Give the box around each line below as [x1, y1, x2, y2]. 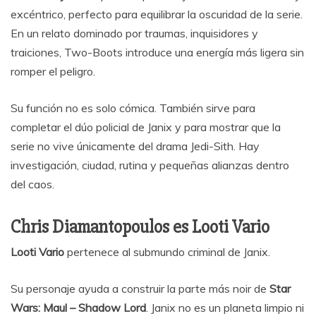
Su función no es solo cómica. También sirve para [11, 101, 255, 116]
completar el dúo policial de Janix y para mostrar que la [11, 120, 281, 135]
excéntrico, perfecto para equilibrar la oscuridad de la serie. [11, 7, 303, 22]
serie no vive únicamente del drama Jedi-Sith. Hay [11, 139, 260, 154]
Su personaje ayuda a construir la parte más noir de [11, 281, 269, 296]
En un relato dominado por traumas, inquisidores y [11, 26, 258, 41]
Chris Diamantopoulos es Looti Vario [11, 216, 269, 239]
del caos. [11, 177, 54, 192]
